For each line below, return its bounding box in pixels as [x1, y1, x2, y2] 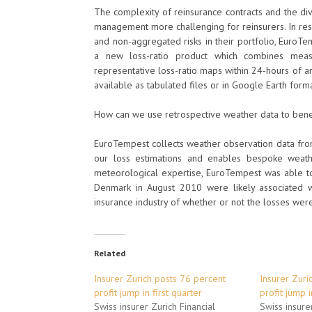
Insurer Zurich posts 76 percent [94, 272, 226, 285]
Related [94, 248, 125, 258]
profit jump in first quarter [94, 286, 202, 299]
